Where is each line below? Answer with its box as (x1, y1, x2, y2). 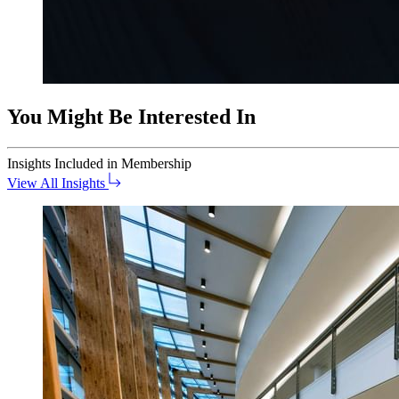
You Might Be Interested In (7, 105, 256, 129)
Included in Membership (54, 156, 191, 172)
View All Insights (7, 175, 105, 191)
